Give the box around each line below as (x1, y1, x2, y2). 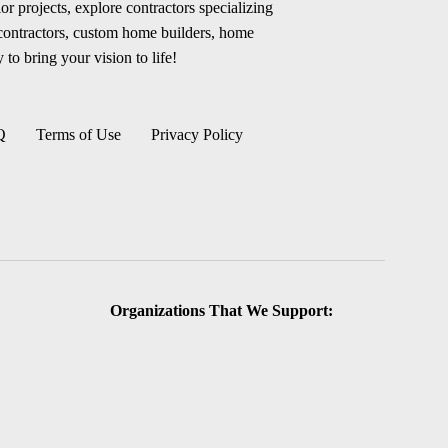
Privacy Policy (150, 126, 243, 143)
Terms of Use (35, 126, 121, 143)
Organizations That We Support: (110, 302, 334, 319)
